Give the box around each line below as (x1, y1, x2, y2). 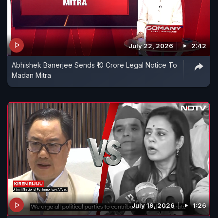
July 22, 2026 (128, 41, 173, 50)
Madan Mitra (12, 71, 51, 79)
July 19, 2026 (131, 201, 175, 210)
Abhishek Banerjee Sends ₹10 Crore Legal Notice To (12, 60, 177, 69)
